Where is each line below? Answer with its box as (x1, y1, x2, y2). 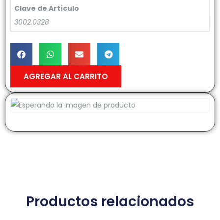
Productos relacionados (26, 192, 194, 211)
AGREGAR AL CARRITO (24, 71, 108, 82)
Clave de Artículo (14, 3, 79, 13)
